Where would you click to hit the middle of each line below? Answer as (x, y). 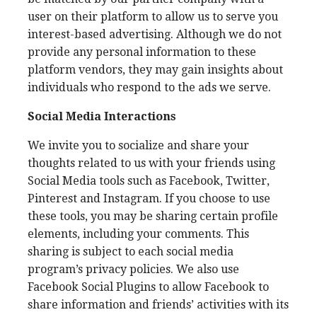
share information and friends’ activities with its (158, 305)
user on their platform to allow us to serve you (153, 17)
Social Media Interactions (102, 116)
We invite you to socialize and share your (138, 145)
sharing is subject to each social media (131, 252)
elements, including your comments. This (138, 234)
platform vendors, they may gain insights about (155, 70)
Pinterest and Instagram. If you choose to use (149, 198)
